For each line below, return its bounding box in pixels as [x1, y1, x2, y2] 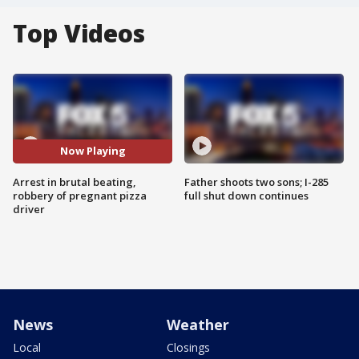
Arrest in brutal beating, [13, 174, 136, 189]
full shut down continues [184, 188, 309, 203]
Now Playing [59, 143, 126, 159]
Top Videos [13, 17, 145, 50]
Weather [167, 314, 229, 334]
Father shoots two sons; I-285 [184, 174, 329, 189]
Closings [167, 339, 210, 355]
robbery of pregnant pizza [13, 188, 147, 203]
